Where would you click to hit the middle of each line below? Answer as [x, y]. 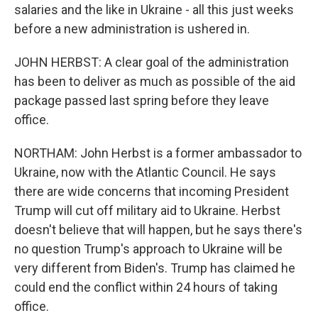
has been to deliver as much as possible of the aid [155, 81]
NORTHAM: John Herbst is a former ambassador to [158, 153]
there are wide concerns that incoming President [152, 191]
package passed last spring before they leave [142, 100]
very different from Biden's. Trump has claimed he [155, 268]
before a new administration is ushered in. [132, 29]
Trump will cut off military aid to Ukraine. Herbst [147, 210]
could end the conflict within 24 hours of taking [146, 287]
